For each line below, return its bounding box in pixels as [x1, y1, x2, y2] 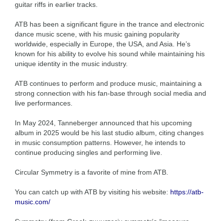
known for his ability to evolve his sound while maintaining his [15, 50, 205, 58]
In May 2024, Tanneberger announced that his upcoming [15, 119, 192, 127]
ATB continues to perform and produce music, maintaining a [15, 80, 202, 88]
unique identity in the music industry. [15, 60, 128, 68]
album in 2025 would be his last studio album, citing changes [15, 129, 204, 137]
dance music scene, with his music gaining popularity [15, 31, 180, 38]
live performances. [15, 100, 73, 108]
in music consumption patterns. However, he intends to [15, 139, 185, 147]
